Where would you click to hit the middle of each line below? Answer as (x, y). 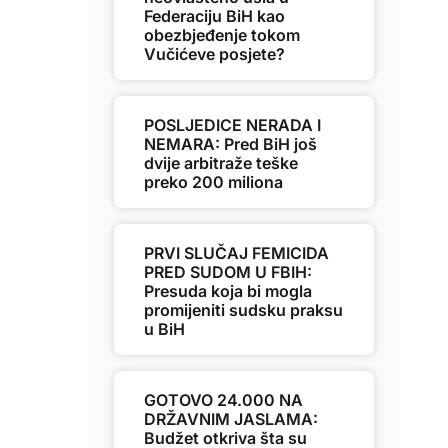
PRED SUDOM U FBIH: (228, 272)
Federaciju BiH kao (214, 16)
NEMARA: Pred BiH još (230, 144)
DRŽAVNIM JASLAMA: (231, 419)
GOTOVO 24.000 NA (223, 400)
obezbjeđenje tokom (222, 35)
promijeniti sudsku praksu (243, 310)
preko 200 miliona (213, 182)
